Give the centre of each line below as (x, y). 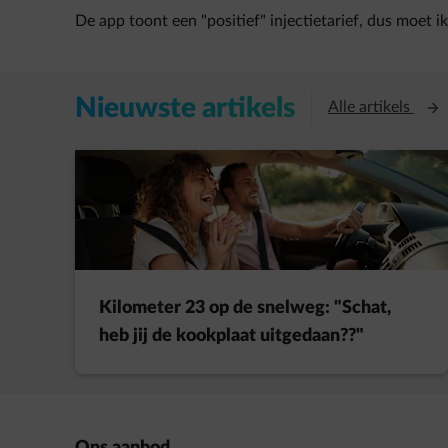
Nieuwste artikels (185, 108)
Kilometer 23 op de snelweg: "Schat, (245, 308)
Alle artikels (371, 107)
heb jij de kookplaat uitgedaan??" (231, 336)
